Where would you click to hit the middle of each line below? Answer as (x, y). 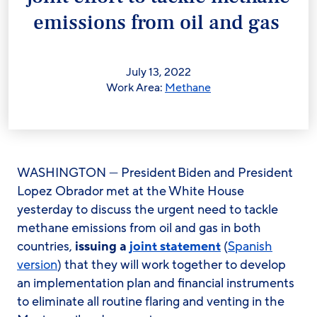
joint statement (175, 246)
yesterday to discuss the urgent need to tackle (148, 209)
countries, (46, 246)
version (37, 265)
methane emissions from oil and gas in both (139, 228)
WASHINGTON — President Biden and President (155, 173)
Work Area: (136, 88)
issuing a (102, 246)
